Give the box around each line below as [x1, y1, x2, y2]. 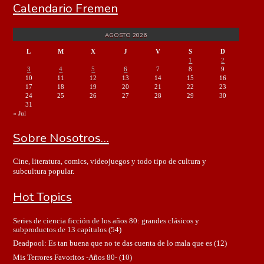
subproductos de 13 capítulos [12, 225, 107, 234]
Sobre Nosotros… [12, 129, 109, 146]
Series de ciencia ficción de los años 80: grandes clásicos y [12, 216, 199, 225]
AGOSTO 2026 [105, 31, 147, 39]
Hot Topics [12, 189, 72, 206]
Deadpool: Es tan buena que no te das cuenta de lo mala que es [12, 239, 212, 248]
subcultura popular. [12, 167, 74, 176]
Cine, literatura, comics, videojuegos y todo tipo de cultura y [12, 157, 206, 166]
